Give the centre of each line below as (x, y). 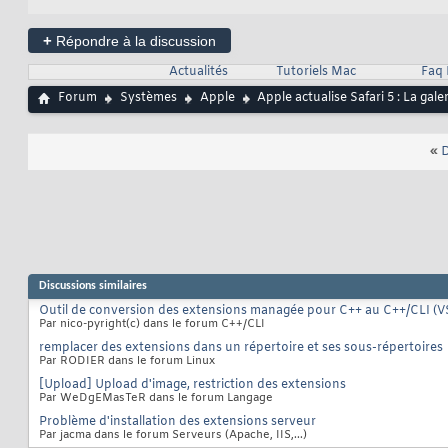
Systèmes (148, 98)
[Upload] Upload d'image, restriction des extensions (192, 385)
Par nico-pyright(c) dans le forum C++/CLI (152, 324)
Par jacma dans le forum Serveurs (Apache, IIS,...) (173, 435)
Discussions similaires (93, 286)
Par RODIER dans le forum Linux (127, 361)
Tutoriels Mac (315, 72)
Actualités (198, 72)
